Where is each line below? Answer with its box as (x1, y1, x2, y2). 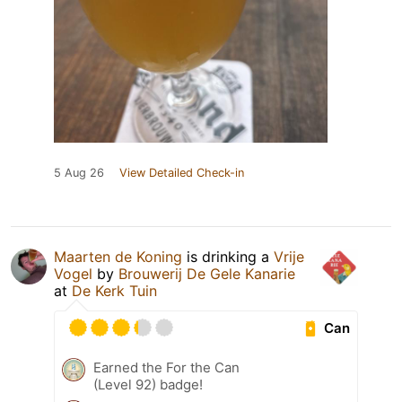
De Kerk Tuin (72, 282, 157, 301)
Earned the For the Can (93, 359, 240, 377)
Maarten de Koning (54, 248, 182, 267)
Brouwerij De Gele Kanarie (118, 265, 295, 284)
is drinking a (182, 248, 274, 267)
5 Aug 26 (54, 166, 104, 180)
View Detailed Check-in (119, 166, 244, 180)
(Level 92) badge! (93, 376, 203, 394)
